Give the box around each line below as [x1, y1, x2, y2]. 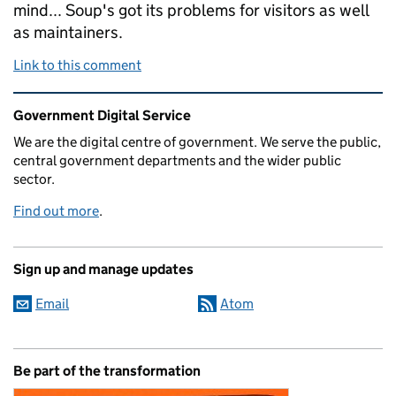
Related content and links [17, 93, 232, 116]
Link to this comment [13, 57, 141, 73]
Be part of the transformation [13, 362, 201, 379]
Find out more [13, 202, 99, 219]
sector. [13, 171, 55, 187]
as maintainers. [13, 22, 123, 42]
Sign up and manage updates [13, 261, 194, 278]
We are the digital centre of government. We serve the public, [13, 133, 381, 150]
